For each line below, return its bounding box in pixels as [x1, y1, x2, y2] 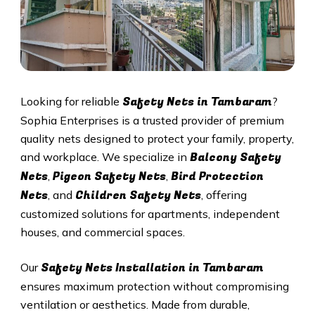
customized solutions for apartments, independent [20, 207, 280, 221]
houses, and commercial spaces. [20, 225, 185, 240]
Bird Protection [170, 168, 264, 186]
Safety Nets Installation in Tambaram [40, 259, 264, 277]
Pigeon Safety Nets [52, 168, 166, 186]
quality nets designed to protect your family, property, [20, 131, 294, 146]
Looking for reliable [20, 94, 122, 109]
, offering [200, 188, 247, 202]
